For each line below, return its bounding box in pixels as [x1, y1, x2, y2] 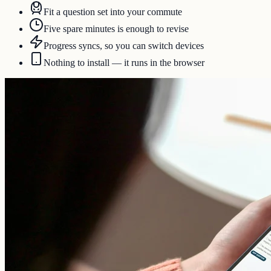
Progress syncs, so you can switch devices [44, 41, 204, 51]
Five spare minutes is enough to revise [44, 24, 189, 34]
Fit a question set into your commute [44, 7, 182, 18]
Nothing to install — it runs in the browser [44, 57, 204, 68]
